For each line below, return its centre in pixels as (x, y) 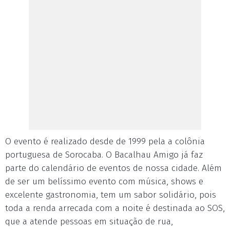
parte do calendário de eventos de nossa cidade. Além (113, 168)
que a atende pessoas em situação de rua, (89, 222)
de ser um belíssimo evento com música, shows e (104, 182)
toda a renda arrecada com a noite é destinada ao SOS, (115, 208)
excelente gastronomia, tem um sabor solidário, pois (111, 195)
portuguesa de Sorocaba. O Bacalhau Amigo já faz (104, 155)
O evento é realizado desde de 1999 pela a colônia (105, 142)
